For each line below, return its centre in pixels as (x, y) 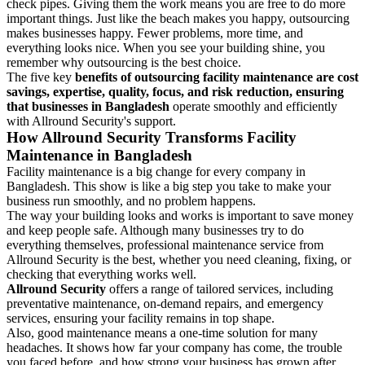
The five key (41, 77)
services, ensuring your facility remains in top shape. (141, 318)
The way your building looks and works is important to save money (180, 215)
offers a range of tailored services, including (220, 288)
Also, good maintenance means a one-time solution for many (162, 332)
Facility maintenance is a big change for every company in (156, 171)
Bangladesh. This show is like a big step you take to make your (169, 186)
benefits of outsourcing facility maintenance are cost (217, 77)
